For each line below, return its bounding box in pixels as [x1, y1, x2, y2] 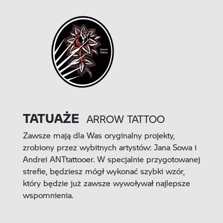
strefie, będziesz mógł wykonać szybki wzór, [22, 166, 185, 177]
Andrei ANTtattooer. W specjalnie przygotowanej [22, 154, 200, 165]
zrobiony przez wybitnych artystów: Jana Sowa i [22, 142, 197, 153]
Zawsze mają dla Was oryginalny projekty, [22, 130, 175, 141]
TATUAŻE [22, 110, 79, 126]
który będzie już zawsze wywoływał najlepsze [22, 178, 190, 189]
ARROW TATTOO [86, 112, 165, 126]
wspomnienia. [22, 190, 73, 201]
